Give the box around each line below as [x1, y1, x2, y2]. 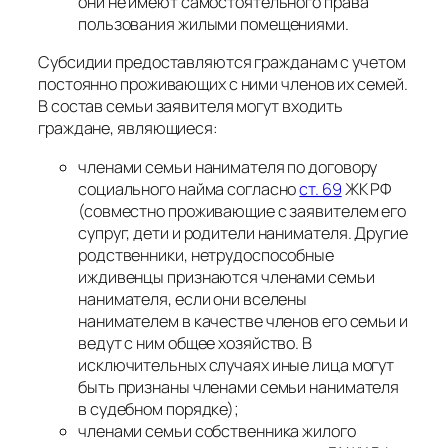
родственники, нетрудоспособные [78, 243, 334, 266]
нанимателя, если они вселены [78, 287, 308, 310]
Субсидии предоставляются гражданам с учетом [38, 51, 406, 74]
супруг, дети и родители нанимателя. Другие [78, 221, 408, 244]
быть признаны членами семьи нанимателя [78, 375, 400, 398]
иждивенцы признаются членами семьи [78, 265, 375, 288]
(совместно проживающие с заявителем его [78, 199, 407, 222]
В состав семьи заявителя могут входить [38, 95, 344, 118]
